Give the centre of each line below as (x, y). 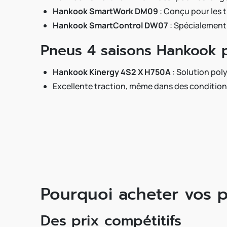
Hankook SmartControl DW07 (110, 25)
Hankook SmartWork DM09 (105, 11)
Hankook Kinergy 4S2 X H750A (112, 72)
